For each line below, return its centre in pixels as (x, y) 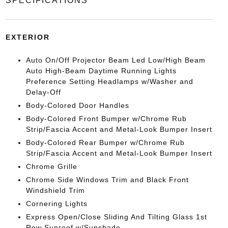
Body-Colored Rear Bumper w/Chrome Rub (105, 142)
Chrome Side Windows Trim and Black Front (107, 179)
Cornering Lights (56, 203)
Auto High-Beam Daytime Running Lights (101, 70)
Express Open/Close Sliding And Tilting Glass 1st (116, 217)
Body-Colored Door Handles (77, 105)
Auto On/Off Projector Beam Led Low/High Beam (116, 60)
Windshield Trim (55, 190)
